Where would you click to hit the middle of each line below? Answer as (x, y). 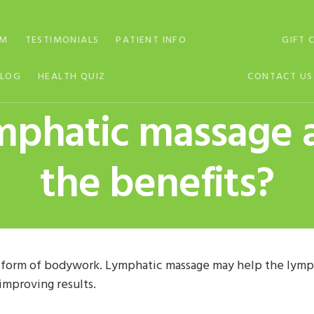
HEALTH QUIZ (72, 77)
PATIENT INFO (151, 40)
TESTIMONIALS (62, 40)
